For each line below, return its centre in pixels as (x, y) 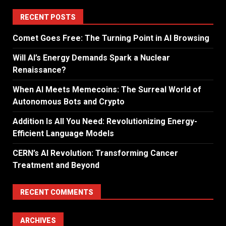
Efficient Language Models (63, 134)
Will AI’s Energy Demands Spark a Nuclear (91, 58)
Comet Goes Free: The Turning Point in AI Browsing (111, 38)
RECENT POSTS (48, 17)
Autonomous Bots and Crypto (69, 102)
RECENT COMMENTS (57, 192)
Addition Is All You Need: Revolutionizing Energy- (105, 122)
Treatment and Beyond (56, 165)
